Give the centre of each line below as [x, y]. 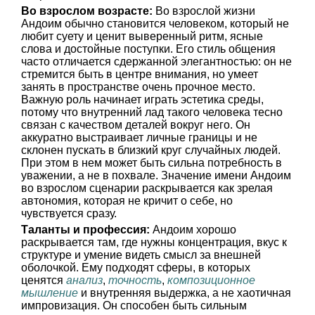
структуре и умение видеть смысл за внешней [141, 255]
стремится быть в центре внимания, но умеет [140, 74]
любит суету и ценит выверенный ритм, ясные [142, 36]
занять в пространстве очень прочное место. [138, 87]
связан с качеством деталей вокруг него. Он [136, 125]
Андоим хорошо [193, 230]
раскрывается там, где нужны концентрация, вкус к [154, 242]
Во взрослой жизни [204, 11]
